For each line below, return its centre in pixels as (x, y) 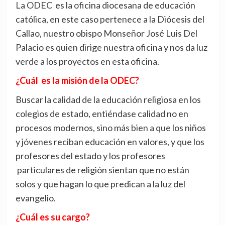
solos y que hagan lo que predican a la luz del (100, 184)
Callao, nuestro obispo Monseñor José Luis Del (106, 33)
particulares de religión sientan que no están (102, 170)
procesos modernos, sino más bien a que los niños (110, 128)
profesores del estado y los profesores (90, 156)
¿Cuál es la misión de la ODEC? (77, 81)
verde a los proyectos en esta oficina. (87, 62)
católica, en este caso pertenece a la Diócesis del (110, 19)
